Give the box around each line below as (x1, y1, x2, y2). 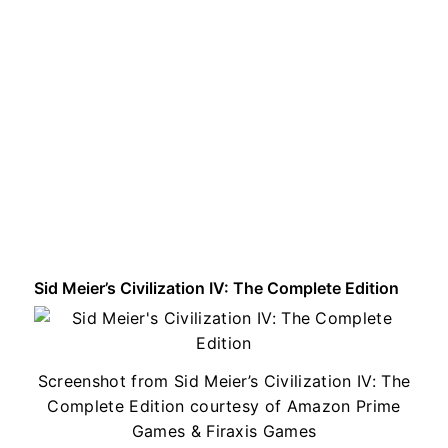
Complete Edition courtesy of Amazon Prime (47, 395, 401, 416)
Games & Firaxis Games (131, 420, 317, 441)
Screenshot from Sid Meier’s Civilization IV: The (37, 370, 411, 391)
